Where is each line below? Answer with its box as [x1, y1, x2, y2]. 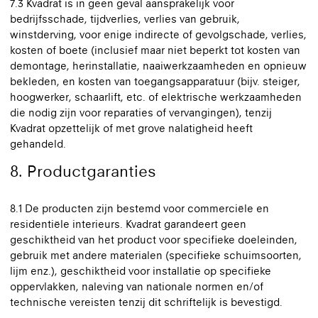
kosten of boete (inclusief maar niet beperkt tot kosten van [10, 44, 300, 56]
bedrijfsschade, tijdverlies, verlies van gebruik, [10, 13, 240, 25]
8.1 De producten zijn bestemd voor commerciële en [10, 202, 269, 214]
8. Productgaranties [10, 162, 156, 180]
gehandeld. [10, 138, 66, 150]
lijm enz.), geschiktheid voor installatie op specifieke [10, 265, 271, 277]
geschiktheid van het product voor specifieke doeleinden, [10, 234, 297, 246]
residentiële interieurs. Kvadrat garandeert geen [10, 218, 246, 230]
